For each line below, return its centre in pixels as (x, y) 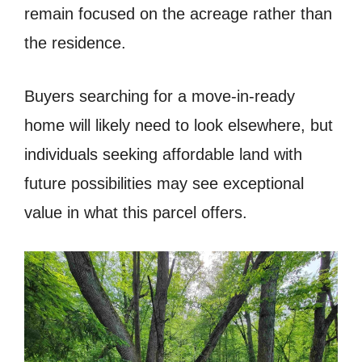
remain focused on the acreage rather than (178, 13)
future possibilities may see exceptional (164, 183)
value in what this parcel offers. (136, 212)
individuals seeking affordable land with (163, 154)
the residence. (75, 42)
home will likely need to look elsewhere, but (179, 125)
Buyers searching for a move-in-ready (160, 96)
